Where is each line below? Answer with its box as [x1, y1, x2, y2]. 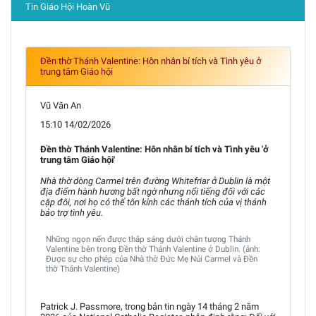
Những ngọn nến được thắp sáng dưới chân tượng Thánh [46, 234, 250, 244]
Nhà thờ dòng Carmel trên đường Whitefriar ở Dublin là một [40, 176, 270, 186]
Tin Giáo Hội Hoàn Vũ [25, 1, 110, 12]
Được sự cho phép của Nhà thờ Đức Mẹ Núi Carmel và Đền [46, 254, 257, 264]
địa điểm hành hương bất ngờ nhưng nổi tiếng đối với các [40, 186, 265, 197]
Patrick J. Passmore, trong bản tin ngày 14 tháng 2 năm [40, 301, 259, 312]
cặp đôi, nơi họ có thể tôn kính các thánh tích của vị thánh [40, 197, 267, 207]
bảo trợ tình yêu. [40, 207, 103, 218]
